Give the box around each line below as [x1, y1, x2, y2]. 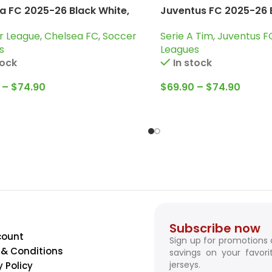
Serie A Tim [160, 29, 213, 44]
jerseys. [169, 258, 200, 271]
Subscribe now [169, 219, 260, 237]
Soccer [103, 29, 137, 44]
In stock [172, 56, 212, 70]
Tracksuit [160, 16, 207, 31]
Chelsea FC [44, 29, 98, 44]
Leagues [160, 42, 199, 57]
